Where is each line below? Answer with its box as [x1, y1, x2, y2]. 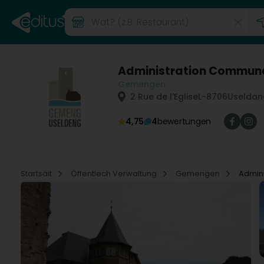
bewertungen [157, 115, 211, 127]
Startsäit [21, 168, 54, 179]
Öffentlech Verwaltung [71, 168, 159, 179]
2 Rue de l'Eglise [128, 91, 198, 103]
